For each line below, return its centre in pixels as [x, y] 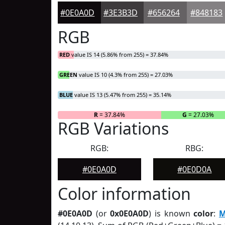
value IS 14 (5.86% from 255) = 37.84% [119, 54]
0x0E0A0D [130, 213]
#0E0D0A [195, 169]
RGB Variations [113, 128]
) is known [171, 213]
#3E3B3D [121, 13]
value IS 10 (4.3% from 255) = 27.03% [125, 75]
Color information [124, 194]
